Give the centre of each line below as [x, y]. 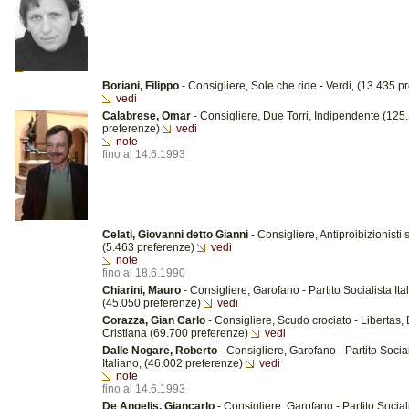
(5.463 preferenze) [150, 247]
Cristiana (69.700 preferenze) [177, 333]
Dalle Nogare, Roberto [160, 351]
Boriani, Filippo [141, 86]
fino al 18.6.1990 [144, 273]
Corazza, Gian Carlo [154, 320]
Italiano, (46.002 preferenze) [174, 363]
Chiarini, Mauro [142, 290]
